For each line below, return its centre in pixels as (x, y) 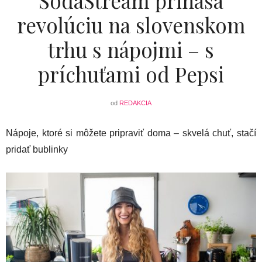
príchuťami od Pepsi (131, 74)
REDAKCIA (135, 103)
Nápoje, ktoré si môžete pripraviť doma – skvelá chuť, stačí (131, 133)
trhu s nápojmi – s (131, 49)
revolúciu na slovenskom (131, 25)
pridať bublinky (37, 149)
